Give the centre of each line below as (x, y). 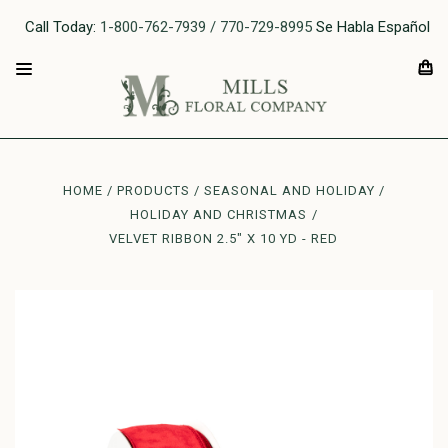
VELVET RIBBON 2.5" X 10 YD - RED (224, 238)
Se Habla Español (371, 27)
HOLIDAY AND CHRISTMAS (219, 214)
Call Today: (62, 27)
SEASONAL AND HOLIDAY (290, 190)
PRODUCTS (153, 190)
